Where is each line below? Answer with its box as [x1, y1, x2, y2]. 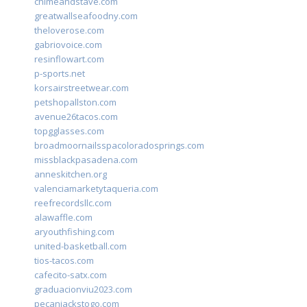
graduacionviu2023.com [34, 283, 132, 296]
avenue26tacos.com [34, 110, 118, 123]
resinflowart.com [34, 53, 104, 66]
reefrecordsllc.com [34, 197, 112, 210]
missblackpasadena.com [34, 153, 138, 167]
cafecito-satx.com [34, 269, 107, 282]
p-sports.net [34, 67, 85, 80]
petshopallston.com [34, 96, 116, 109]
